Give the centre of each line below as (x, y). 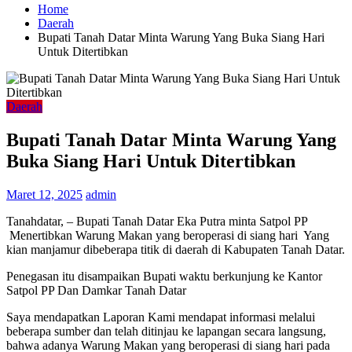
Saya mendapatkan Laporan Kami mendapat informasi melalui (161, 317)
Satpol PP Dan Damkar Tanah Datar (96, 290)
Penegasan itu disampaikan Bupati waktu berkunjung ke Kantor (164, 276)
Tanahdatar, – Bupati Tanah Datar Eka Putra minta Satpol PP (159, 221)
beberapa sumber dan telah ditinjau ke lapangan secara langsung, (166, 331)
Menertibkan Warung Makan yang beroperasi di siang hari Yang (168, 235)
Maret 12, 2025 (44, 194)
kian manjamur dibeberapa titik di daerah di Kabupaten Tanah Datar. (176, 249)
